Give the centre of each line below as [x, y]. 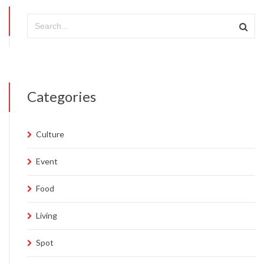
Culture [50, 134]
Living [47, 215]
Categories [62, 96]
